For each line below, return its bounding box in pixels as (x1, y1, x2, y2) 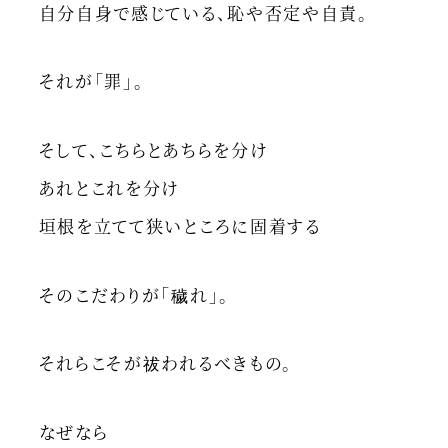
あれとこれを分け (38, 174, 180, 200)
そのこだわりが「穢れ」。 (38, 281, 230, 307)
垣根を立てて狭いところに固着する (38, 212, 321, 238)
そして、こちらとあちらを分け (38, 136, 268, 162)
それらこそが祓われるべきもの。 (38, 350, 294, 376)
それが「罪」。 (38, 68, 145, 94)
